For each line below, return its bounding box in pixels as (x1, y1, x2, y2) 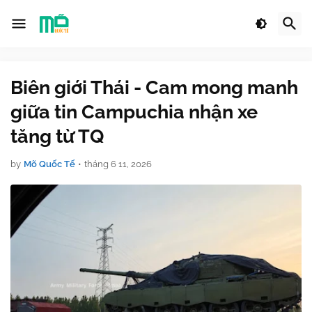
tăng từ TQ (10, 125, 104, 147)
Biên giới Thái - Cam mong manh (10, 77, 298, 98)
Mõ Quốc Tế (24, 159, 75, 169)
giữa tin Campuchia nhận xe (10, 101, 258, 123)
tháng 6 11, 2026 (84, 159, 152, 169)
